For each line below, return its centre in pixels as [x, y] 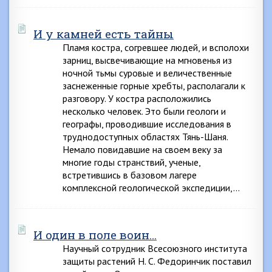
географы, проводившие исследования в [147, 124]
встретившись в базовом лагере [130, 175]
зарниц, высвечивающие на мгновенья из [147, 60]
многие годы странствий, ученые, [131, 162]
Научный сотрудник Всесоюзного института [155, 248]
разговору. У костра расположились [137, 98]
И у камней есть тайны [104, 34]
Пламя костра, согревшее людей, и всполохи [156, 47]
